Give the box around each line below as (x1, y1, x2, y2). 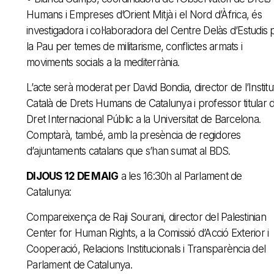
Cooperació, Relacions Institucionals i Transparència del (26, 242, 265, 255)
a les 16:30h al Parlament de (118, 169, 242, 182)
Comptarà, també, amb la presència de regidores (26, 128, 241, 141)
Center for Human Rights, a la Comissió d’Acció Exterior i (26, 226, 269, 239)
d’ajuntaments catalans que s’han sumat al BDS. (26, 144, 231, 157)
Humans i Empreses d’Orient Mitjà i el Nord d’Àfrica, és (26, 8, 262, 21)
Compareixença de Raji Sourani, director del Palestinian (26, 210, 266, 223)
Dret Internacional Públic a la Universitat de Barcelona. (26, 113, 261, 125)
